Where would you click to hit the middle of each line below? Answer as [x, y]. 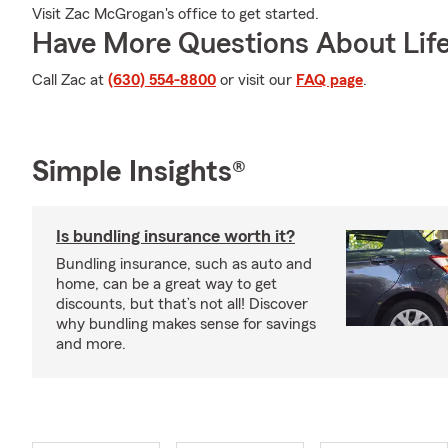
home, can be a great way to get [166, 284]
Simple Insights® [139, 172]
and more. [91, 344]
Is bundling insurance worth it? [175, 236]
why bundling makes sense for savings [186, 324]
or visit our [256, 80]
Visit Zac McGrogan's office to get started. [175, 14]
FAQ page [329, 80]
